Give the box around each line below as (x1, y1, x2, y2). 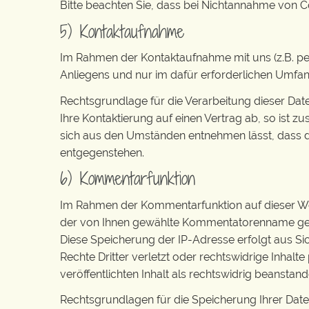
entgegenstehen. (60, 146, 144, 159)
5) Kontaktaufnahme (60, 19, 184, 43)
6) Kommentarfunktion (60, 166, 195, 190)
